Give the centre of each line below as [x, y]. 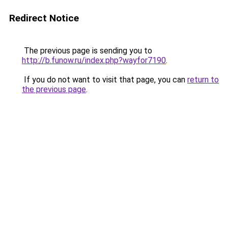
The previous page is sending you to [87, 51]
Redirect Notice [44, 18]
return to [203, 80]
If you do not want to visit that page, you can [105, 80]
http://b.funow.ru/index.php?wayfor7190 [94, 60]
